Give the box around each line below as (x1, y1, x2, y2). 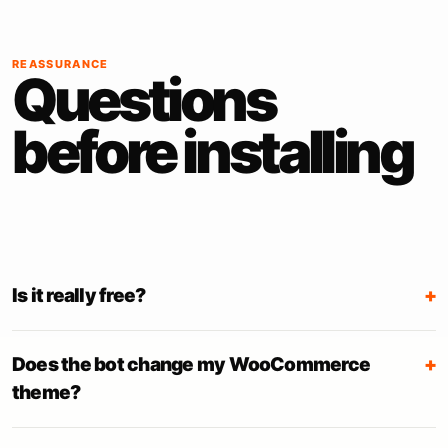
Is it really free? (12, 284, 146, 307)
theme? (12, 381, 81, 404)
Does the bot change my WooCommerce (12, 353, 371, 376)
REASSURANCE (12, 57, 109, 71)
